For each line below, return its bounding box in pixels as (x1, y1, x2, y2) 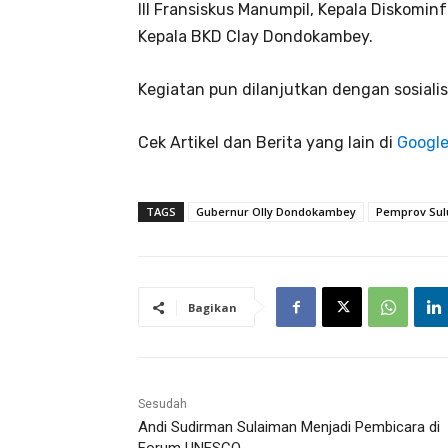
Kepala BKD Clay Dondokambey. (138, 27, 373, 47)
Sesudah (138, 397, 187, 412)
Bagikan (188, 300, 237, 316)
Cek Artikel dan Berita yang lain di (138, 133, 397, 153)
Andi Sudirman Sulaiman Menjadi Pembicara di (138, 418, 440, 437)
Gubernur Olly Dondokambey (196, 204, 356, 220)
